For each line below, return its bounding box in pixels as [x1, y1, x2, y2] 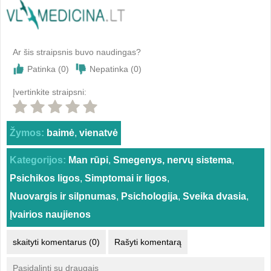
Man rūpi [68, 155, 108, 165]
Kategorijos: [9, 155, 66, 165]
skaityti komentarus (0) [12, 237, 100, 247]
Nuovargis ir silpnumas [9, 191, 116, 201]
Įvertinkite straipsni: [12, 87, 87, 97]
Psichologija [120, 191, 178, 201]
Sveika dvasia [182, 191, 246, 201]
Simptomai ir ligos [84, 173, 167, 183]
